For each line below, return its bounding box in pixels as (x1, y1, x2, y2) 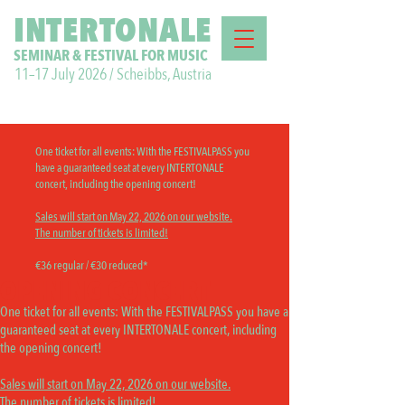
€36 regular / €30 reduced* (35, 258, 148, 274)
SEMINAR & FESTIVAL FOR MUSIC (14, 45, 208, 66)
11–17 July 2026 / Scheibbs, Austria (14, 63, 212, 86)
